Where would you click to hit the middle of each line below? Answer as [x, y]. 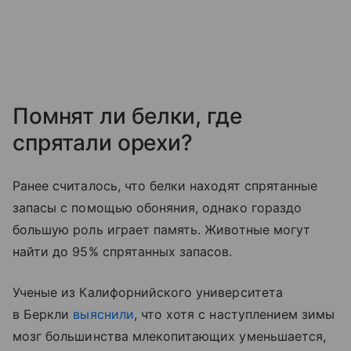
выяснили [103, 314]
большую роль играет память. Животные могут [162, 229]
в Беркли [43, 314]
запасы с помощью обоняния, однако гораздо [157, 207]
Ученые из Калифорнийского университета [148, 292]
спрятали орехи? [103, 142]
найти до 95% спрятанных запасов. [123, 251]
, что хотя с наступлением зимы [234, 314]
